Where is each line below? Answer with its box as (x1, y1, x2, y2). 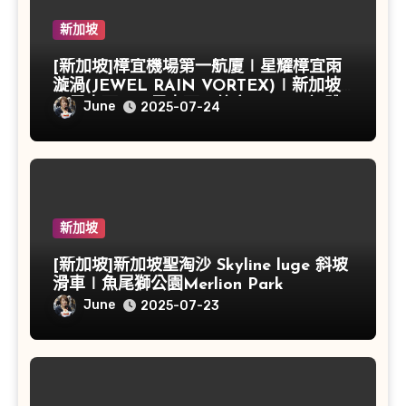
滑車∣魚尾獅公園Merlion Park (52, 276, 284, 295)
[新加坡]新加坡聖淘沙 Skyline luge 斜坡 (52, 257, 348, 275)
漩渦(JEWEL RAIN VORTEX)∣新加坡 (52, 78, 341, 96)
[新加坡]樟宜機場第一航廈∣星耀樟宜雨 (52, 59, 342, 77)
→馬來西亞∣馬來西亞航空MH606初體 (52, 97, 341, 115)
